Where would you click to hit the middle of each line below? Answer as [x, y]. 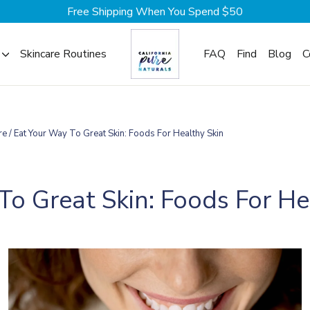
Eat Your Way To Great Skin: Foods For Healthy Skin [119, 134]
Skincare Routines [64, 54]
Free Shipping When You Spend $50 [155, 12]
